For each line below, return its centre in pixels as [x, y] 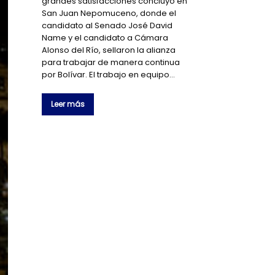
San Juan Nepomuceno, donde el [109, 13]
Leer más [68, 104]
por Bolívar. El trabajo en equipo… [109, 74]
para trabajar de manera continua [111, 62]
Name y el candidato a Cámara [105, 37]
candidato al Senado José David [107, 25]
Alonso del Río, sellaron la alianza [109, 50]
